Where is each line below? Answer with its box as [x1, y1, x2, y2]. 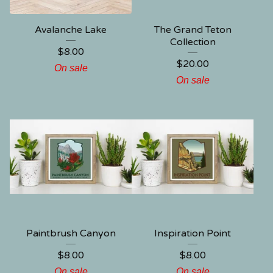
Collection [169, 36, 216, 48]
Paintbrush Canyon [26, 227, 116, 239]
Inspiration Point [154, 227, 231, 239]
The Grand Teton [154, 24, 232, 36]
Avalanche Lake [35, 24, 107, 36]
